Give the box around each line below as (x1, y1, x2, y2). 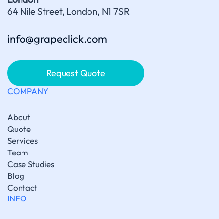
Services (7, 135, 38, 146)
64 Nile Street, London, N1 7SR (7, 5, 130, 18)
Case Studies (7, 159, 54, 170)
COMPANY (7, 86, 48, 97)
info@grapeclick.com (7, 32, 107, 46)
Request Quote (46, 67, 105, 79)
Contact (7, 182, 37, 193)
